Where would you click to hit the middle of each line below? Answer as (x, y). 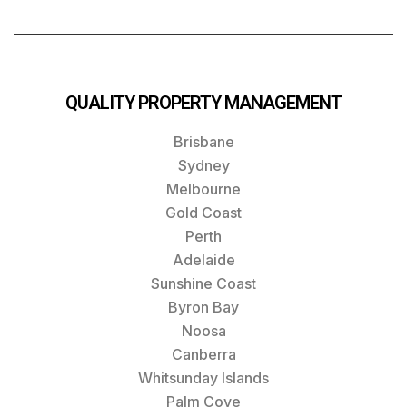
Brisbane (203, 141)
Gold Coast (203, 212)
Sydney (203, 165)
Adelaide (203, 259)
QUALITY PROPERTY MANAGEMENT (203, 102)
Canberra (203, 354)
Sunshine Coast (203, 283)
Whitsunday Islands (203, 377)
